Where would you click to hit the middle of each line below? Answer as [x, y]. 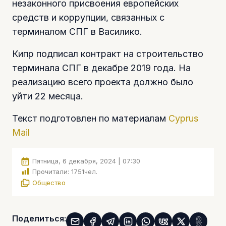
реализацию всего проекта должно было [103, 82]
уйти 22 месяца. [48, 96]
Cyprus [183, 118]
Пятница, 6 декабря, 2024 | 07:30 [86, 161]
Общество [49, 182]
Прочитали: [51, 172]
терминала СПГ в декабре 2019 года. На [101, 68]
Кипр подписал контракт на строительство [108, 53]
